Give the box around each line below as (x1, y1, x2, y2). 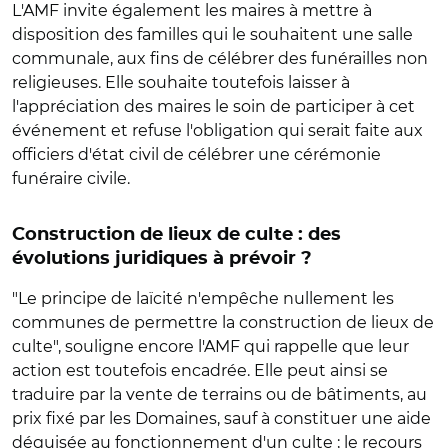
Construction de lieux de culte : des (12, 226, 341, 244)
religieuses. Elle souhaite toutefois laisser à (12, 73, 350, 92)
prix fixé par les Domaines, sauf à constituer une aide (12, 409, 431, 428)
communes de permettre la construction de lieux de (12, 313, 434, 332)
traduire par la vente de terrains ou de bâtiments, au (12, 385, 427, 404)
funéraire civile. (12, 169, 130, 188)
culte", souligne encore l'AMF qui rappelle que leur (12, 337, 409, 356)
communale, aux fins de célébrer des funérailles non (12, 49, 428, 68)
